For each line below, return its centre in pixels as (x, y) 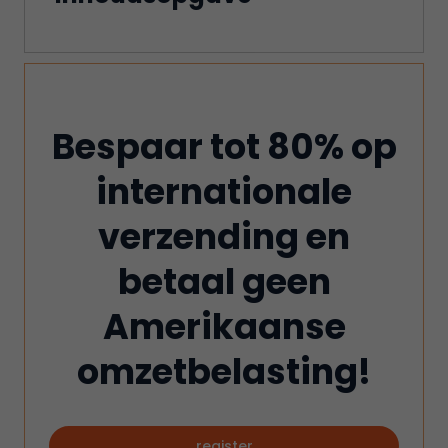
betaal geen (224, 281)
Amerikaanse (224, 326)
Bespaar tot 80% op (224, 146)
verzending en (224, 236)
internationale (224, 191)
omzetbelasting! (224, 371)
